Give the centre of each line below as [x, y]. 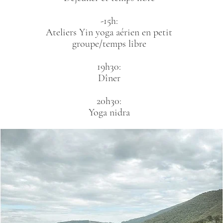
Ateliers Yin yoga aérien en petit [109, 32]
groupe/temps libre [109, 44]
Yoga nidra [109, 112]
